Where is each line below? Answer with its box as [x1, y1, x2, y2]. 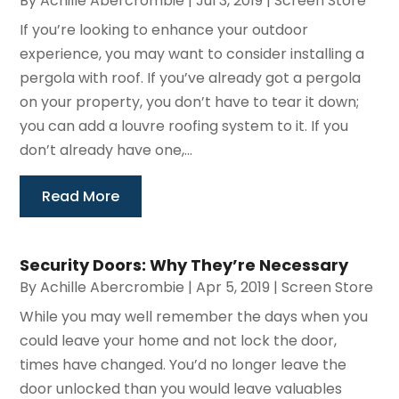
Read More [42, 185, 120, 207]
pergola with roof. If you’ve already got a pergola [20, 67, 362, 88]
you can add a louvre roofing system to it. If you [20, 115, 349, 136]
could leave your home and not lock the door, [20, 330, 338, 351]
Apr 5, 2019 [196, 276, 271, 297]
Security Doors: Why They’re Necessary [20, 253, 349, 276]
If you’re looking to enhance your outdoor [20, 19, 309, 40]
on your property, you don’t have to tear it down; [20, 91, 360, 112]
